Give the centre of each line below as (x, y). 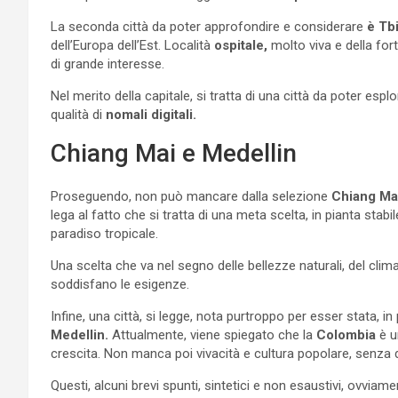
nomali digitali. (149, 114)
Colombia (346, 334)
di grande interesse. (107, 64)
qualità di (76, 114)
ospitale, (241, 45)
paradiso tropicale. (104, 233)
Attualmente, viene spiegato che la (212, 334)
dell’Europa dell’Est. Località (132, 45)
